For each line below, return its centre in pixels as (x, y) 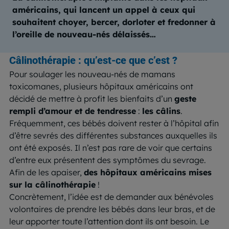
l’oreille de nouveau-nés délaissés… (84, 34)
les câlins (161, 111)
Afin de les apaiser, (47, 172)
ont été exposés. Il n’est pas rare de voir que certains (111, 147)
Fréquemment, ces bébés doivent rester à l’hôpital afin (114, 123)
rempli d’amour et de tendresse (73, 111)
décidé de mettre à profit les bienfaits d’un (92, 98)
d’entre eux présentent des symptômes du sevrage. (108, 160)
